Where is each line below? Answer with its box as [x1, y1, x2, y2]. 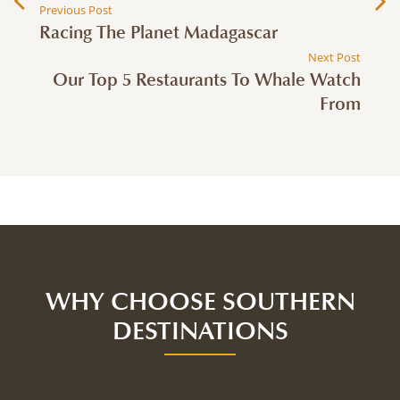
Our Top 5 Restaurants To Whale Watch [52, 70, 361, 92]
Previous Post [39, 2, 113, 19]
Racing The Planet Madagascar [39, 22, 279, 45]
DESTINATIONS [112, 316, 288, 347]
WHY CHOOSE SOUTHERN [45, 287, 355, 318]
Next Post [307, 49, 361, 66]
